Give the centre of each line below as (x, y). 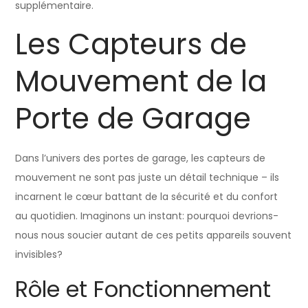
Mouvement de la (141, 81)
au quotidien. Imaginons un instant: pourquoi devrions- (147, 216)
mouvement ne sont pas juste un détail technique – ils (147, 177)
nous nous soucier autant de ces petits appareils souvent (154, 235)
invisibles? (39, 254)
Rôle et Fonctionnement (143, 289)
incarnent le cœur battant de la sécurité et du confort (147, 196)
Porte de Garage (133, 118)
